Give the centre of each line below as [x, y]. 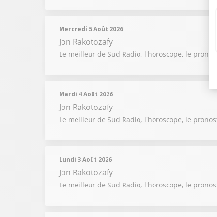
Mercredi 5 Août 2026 [91, 29]
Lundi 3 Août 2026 [85, 160]
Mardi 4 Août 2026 [86, 94]
